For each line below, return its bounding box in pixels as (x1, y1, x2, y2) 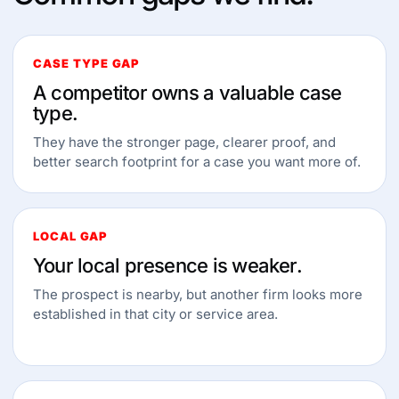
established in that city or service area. (33, 305, 278, 322)
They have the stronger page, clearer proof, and (33, 134, 336, 151)
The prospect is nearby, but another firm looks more (33, 286, 362, 303)
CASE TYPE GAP (33, 56, 141, 70)
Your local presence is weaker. (33, 254, 302, 277)
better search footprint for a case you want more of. (33, 153, 361, 170)
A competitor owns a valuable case (33, 81, 342, 104)
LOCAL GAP (33, 229, 109, 243)
